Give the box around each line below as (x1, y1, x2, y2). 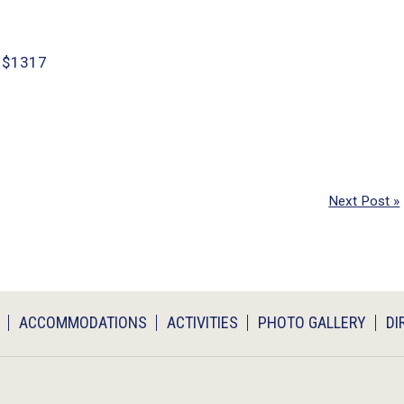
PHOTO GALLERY (258, 313, 366, 333)
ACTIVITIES (167, 313, 238, 333)
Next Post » (328, 192, 400, 209)
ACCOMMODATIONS (19, 313, 147, 333)
